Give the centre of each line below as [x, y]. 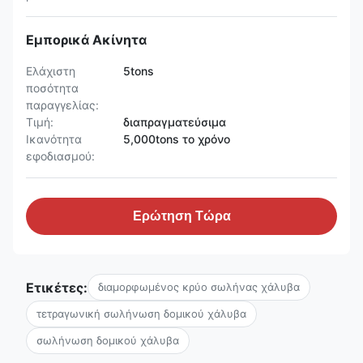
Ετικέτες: [57, 287]
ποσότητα [52, 88]
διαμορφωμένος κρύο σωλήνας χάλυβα [199, 287]
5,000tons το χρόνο [177, 139]
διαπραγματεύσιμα [175, 122]
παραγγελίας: [62, 105]
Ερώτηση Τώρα [181, 216]
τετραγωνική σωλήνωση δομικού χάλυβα [141, 314]
